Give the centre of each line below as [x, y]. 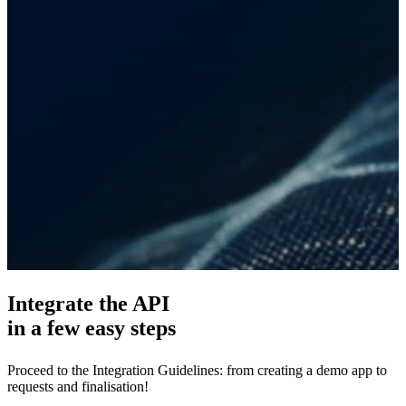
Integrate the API [88, 303]
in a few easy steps [92, 328]
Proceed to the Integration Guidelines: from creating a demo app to [197, 370]
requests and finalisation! [78, 386]
